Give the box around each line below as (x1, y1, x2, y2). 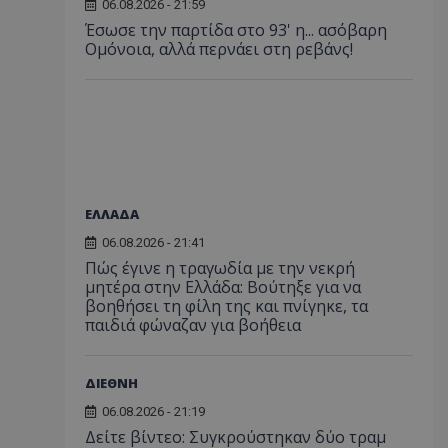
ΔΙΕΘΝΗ (85, 373, 138, 392)
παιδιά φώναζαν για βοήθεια (85, 313, 301, 336)
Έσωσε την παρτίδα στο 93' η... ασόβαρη (85, 18, 387, 41)
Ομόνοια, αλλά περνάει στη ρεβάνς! (85, 37, 353, 60)
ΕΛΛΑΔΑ (85, 204, 139, 223)
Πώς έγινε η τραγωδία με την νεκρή (85, 256, 355, 279)
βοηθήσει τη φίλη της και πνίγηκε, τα (85, 294, 368, 317)
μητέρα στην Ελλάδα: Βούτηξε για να (85, 275, 361, 298)
